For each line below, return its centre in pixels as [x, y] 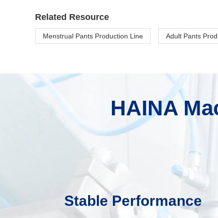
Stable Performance [133, 201]
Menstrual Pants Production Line [93, 36]
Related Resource [72, 17]
